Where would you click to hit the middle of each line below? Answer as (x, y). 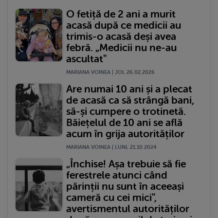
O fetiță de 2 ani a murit (121, 14)
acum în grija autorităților (125, 134)
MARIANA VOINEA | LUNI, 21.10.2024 (111, 147)
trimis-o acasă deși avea (121, 37)
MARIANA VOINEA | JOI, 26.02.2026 (110, 73)
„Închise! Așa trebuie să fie (126, 164)
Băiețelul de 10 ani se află (124, 123)
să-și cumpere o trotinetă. (126, 112)
